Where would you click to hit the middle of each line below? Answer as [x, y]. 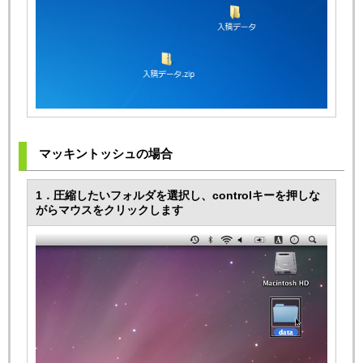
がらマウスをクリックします [109, 210]
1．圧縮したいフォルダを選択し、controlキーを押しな [178, 196]
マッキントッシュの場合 [106, 154]
